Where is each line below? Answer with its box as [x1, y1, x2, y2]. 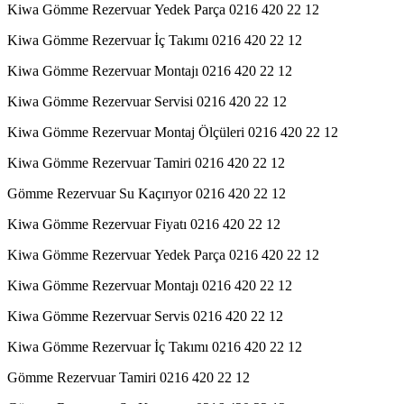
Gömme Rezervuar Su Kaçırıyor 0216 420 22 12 [7, 185, 286, 201]
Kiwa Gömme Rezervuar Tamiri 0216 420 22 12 [7, 154, 285, 170]
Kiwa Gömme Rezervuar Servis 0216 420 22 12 [7, 308, 283, 324]
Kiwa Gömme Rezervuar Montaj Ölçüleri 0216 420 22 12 [7, 124, 338, 140]
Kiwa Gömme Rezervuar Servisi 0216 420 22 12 [7, 93, 287, 109]
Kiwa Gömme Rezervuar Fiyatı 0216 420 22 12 [7, 216, 280, 232]
